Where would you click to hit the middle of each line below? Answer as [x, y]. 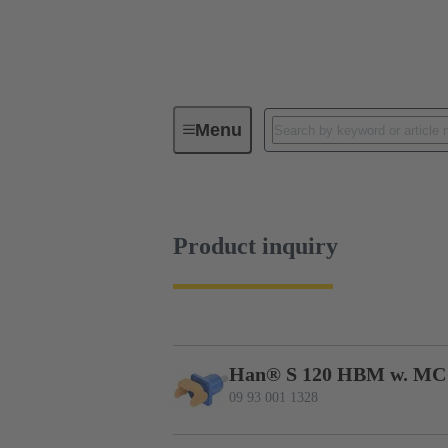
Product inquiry [255, 245]
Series [254, 138]
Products [331, 138]
